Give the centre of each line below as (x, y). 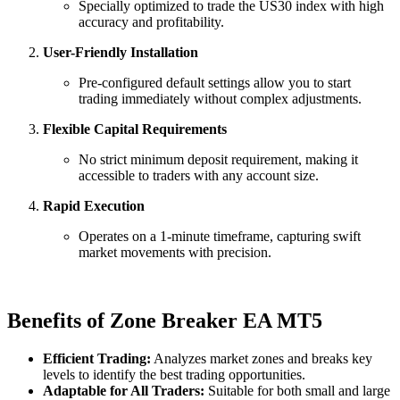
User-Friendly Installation (121, 53)
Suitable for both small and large (297, 390)
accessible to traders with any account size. (199, 176)
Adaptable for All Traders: (124, 390)
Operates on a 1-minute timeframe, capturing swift (220, 237)
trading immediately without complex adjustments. (220, 99)
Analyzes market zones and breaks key (262, 358)
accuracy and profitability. (151, 22)
